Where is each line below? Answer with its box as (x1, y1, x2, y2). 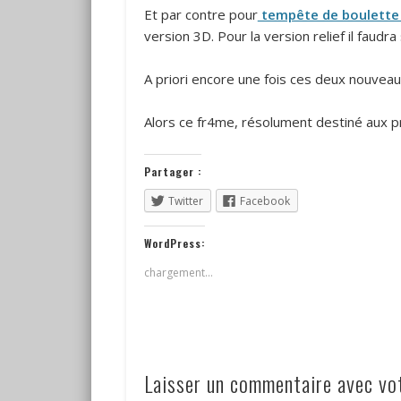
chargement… (143, 265, 213, 281)
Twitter (167, 192, 203, 209)
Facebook (239, 192, 290, 209)
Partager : (143, 163, 201, 179)
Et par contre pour (143, 4, 258, 23)
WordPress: (143, 235, 205, 252)
